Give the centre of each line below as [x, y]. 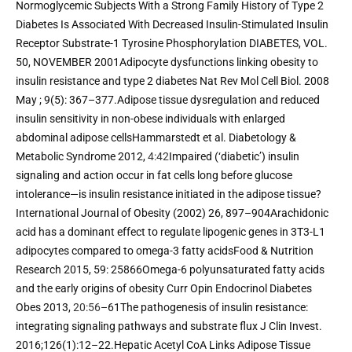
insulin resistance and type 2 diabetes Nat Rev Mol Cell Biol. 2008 [172, 81]
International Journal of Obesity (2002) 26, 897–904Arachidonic [172, 213]
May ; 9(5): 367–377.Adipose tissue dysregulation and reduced [168, 99]
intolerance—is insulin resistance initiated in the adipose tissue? [169, 194]
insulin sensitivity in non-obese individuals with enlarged [150, 118]
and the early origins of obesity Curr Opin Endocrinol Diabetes [164, 288]
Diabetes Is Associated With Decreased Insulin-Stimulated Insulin [172, 24]
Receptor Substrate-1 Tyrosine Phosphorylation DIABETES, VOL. [172, 43]
